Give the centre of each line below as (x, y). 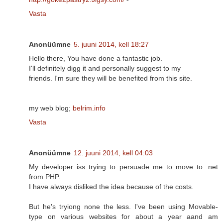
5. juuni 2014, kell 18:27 (111, 45)
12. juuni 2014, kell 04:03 (113, 153)
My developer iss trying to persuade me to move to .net (123, 167)
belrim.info (89, 108)
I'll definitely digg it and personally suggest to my (105, 68)
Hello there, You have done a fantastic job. (96, 58)
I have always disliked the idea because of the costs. (111, 187)
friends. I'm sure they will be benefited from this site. (111, 78)
